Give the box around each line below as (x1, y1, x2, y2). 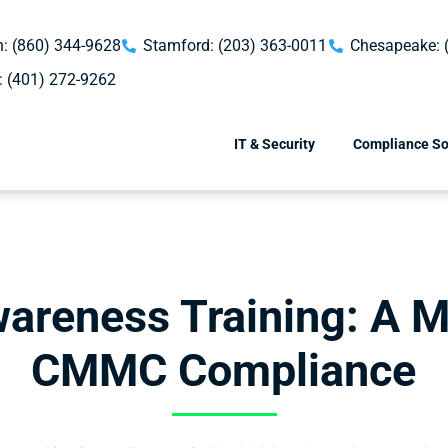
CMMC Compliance (31, 344, 417, 397)
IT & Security (234, 136, 315, 152)
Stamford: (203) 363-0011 (143, 36, 327, 55)
